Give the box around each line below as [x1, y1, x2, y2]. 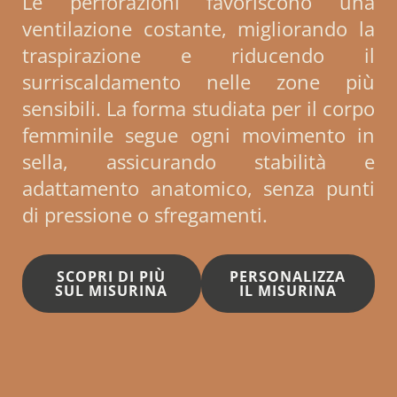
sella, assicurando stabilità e [22, 147, 375, 175]
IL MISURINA [238, 280, 337, 300]
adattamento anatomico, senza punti [22, 174, 375, 201]
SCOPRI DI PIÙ [57, 266, 167, 286]
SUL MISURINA [55, 280, 168, 300]
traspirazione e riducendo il [22, 41, 375, 68]
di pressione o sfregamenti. [22, 200, 268, 228]
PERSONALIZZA [230, 266, 346, 286]
